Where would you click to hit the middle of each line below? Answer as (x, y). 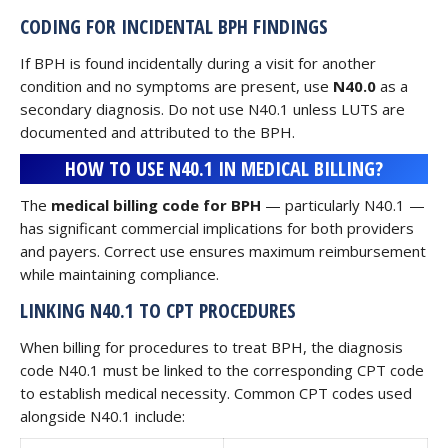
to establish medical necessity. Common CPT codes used (216, 393)
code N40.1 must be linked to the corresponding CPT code (222, 370)
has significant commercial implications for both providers (217, 228)
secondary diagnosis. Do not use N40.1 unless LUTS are (212, 109)
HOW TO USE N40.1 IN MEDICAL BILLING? (224, 168)
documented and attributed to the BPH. (157, 132)
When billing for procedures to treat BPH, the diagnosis (211, 347)
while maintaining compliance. (119, 274)
